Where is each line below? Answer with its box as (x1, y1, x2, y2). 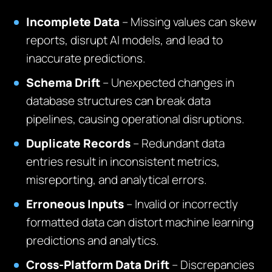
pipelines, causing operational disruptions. (26, 111, 245, 127)
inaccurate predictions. (26, 50, 146, 66)
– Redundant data (131, 135, 225, 151)
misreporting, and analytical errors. (26, 172, 208, 188)
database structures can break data (26, 93, 211, 109)
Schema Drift (26, 75, 101, 90)
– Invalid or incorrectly (124, 196, 239, 212)
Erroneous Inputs (26, 196, 124, 212)
